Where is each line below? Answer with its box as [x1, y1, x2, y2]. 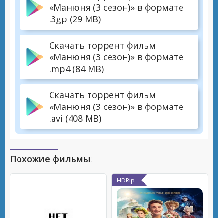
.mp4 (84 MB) [49, 63, 104, 74]
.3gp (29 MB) [49, 13, 101, 25]
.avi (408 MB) [49, 112, 101, 124]
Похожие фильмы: [10, 153, 92, 164]
